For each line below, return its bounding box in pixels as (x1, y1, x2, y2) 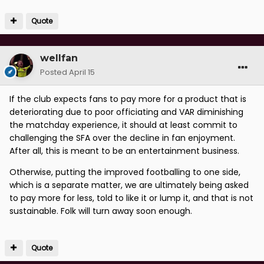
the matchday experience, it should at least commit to (9, 119, 237, 131)
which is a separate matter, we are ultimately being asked (9, 179, 249, 192)
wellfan (40, 52, 78, 64)
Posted (40, 67, 69, 78)
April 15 (69, 67, 95, 78)
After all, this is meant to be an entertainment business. (9, 145, 239, 157)
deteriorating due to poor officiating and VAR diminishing (9, 106, 243, 118)
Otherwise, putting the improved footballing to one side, (9, 166, 240, 179)
